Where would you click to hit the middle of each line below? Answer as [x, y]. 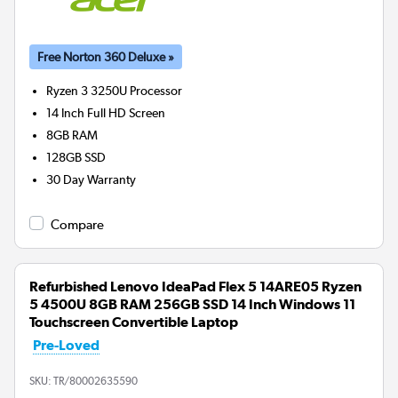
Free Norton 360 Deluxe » [106, 56]
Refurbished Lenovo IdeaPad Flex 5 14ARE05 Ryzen [195, 286]
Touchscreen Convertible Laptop [134, 322]
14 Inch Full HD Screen [106, 112]
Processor [156, 90]
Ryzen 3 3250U [87, 90]
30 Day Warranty [92, 179]
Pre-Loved [66, 345]
